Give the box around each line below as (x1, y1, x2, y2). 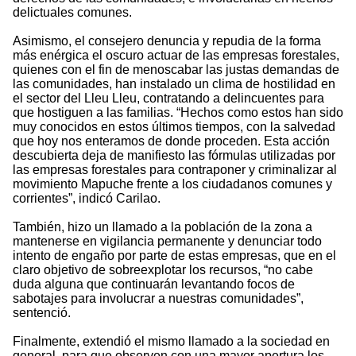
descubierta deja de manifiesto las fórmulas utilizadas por (13, 149, 335, 163)
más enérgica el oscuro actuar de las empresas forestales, (13, 48, 339, 63)
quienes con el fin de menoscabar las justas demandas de (13, 63, 339, 77)
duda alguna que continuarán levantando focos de (13, 277, 295, 292)
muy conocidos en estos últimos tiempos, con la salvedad (13, 120, 335, 134)
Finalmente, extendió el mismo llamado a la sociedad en (13, 335, 330, 349)
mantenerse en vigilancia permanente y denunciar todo (13, 234, 322, 249)
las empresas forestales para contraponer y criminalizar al (13, 163, 337, 177)
